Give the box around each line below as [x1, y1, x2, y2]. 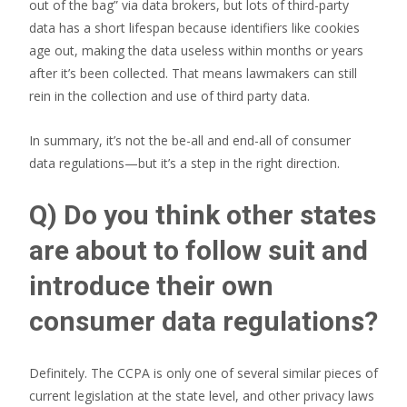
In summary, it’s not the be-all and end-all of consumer [29, 132, 351, 149]
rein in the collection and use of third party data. [29, 87, 313, 104]
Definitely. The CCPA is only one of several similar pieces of [29, 364, 378, 382]
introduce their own [29, 270, 273, 302]
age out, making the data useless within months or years [29, 42, 363, 59]
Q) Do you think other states [29, 199, 376, 231]
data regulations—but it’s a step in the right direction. [29, 154, 340, 172]
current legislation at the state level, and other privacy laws [29, 387, 374, 404]
